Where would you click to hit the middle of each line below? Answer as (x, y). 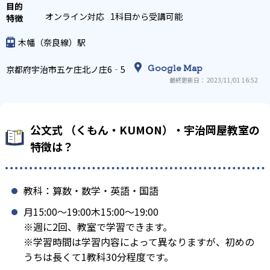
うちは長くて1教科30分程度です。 (99, 256)
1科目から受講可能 (146, 16)
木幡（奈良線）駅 (52, 42)
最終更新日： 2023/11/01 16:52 (214, 80)
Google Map (175, 67)
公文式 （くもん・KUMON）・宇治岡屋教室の (145, 129)
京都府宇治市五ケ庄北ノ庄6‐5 (67, 69)
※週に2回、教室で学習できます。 (98, 226)
